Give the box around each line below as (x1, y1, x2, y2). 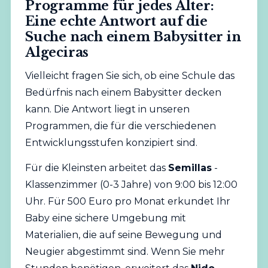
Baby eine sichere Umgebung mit (25, 212, 186, 224)
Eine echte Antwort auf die (25, 13, 208, 29)
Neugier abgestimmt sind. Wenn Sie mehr (25, 246, 225, 258)
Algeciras (25, 44, 89, 60)
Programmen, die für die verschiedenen (25, 120, 216, 132)
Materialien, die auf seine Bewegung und (25, 229, 222, 241)
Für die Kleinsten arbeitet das (25, 162, 168, 174)
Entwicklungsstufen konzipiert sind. (25, 136, 197, 148)
